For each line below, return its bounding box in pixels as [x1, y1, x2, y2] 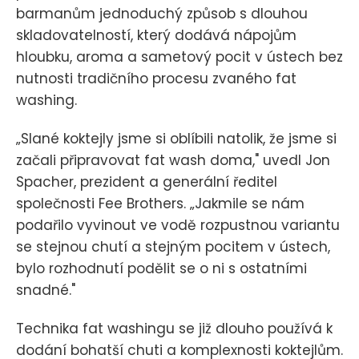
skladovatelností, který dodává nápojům [16, 25, 296, 45]
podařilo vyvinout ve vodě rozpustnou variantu [16, 216, 340, 236]
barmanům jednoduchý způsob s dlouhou [16, 3, 308, 23]
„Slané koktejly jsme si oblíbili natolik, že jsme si [16, 129, 337, 149]
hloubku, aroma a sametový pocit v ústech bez [16, 46, 343, 67]
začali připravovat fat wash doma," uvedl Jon [16, 151, 330, 171]
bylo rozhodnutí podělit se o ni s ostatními [16, 259, 307, 279]
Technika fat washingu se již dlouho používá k [16, 319, 333, 339]
